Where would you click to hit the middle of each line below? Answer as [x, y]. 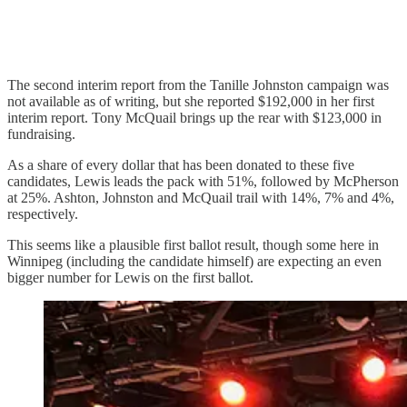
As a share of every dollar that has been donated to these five [181, 164]
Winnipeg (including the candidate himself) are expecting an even [194, 261]
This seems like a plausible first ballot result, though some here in [193, 244]
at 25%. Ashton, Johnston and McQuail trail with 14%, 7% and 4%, [201, 197]
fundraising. [41, 134]
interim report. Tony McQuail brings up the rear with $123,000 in [194, 117]
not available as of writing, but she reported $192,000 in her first [191, 101]
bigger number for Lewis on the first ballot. [130, 277]
